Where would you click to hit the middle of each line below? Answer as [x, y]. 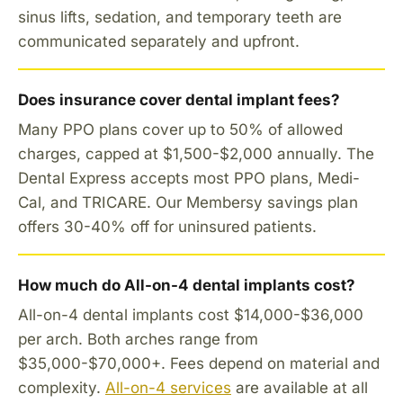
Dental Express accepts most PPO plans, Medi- [189, 178]
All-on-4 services [168, 387]
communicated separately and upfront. [159, 41]
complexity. [62, 387]
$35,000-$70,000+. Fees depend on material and [199, 363]
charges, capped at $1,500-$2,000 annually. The [196, 153]
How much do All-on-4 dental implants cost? [187, 285]
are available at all [300, 387]
